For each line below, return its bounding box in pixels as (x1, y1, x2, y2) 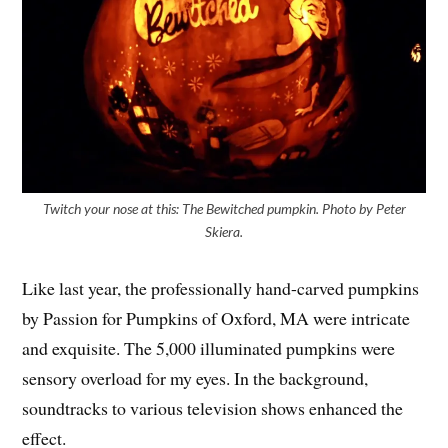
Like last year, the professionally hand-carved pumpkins (22, 275, 420, 300)
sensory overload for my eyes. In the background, (22, 365, 369, 390)
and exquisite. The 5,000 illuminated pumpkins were (22, 335, 396, 360)
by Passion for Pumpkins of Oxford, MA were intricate (22, 305, 411, 330)
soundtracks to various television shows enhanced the (22, 395, 404, 420)
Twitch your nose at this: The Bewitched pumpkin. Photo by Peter (42, 199, 406, 217)
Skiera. (205, 222, 243, 240)
